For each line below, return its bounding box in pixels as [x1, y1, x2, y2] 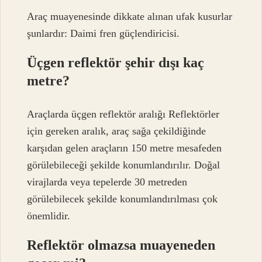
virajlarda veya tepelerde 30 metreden [27, 175, 188, 188]
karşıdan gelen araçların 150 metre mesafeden [27, 142, 222, 154]
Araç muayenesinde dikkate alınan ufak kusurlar [27, 11, 233, 23]
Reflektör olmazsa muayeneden [27, 237, 216, 253]
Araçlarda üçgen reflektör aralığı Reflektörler [27, 108, 220, 120]
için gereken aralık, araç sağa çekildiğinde [27, 125, 206, 137]
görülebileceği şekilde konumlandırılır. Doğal [27, 158, 220, 171]
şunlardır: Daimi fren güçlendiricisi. [27, 27, 180, 40]
